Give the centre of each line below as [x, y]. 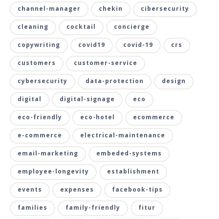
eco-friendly [40, 117]
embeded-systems [129, 153]
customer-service [106, 63]
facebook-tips [137, 189]
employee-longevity [53, 171]
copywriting [39, 44]
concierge [132, 26]
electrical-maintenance [123, 135]
